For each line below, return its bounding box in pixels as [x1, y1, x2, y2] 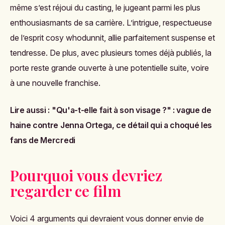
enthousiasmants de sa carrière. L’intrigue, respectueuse [10, 17, 212, 28]
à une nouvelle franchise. [10, 77, 100, 88]
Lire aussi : [10, 104, 50, 115]
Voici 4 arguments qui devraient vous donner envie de [10, 213, 204, 223]
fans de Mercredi [10, 135, 75, 145]
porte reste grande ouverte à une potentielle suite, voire [10, 62, 209, 73]
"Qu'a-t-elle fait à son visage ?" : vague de [51, 104, 211, 115]
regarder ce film [10, 180, 121, 201]
